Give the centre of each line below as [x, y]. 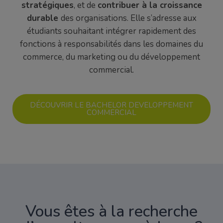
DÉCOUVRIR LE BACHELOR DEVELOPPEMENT [111, 105]
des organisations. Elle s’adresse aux [128, 18]
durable [44, 18]
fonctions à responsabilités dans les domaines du [111, 44]
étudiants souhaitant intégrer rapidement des [111, 31]
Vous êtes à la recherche [111, 211]
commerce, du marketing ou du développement [111, 57]
